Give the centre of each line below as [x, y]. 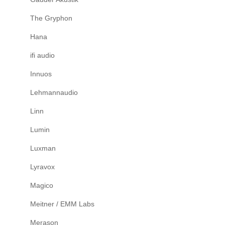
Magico [42, 185]
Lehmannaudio [54, 92]
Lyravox [42, 166]
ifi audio [42, 55]
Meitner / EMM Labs [62, 204]
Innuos [41, 74]
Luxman [43, 148]
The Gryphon [51, 18]
